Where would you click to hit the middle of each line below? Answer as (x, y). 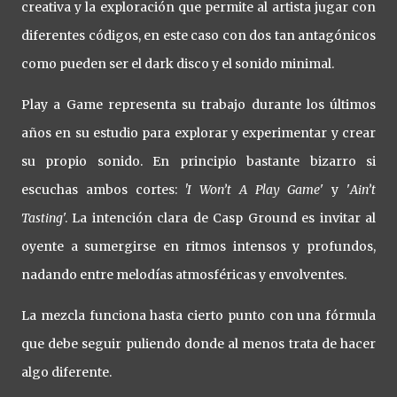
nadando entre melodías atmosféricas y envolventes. (185, 275)
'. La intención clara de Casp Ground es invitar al (219, 218)
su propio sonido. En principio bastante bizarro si (198, 162)
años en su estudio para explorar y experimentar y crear (198, 133)
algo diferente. (68, 373)
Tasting (42, 218)
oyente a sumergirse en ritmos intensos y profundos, (198, 247)
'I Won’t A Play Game (249, 190)
